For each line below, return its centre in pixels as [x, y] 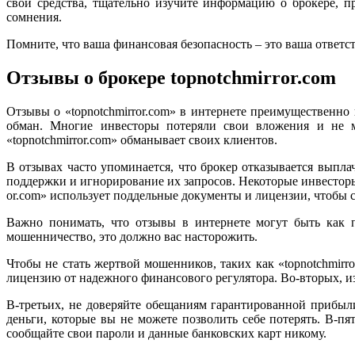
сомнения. [34, 17]
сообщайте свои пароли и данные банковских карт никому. [166, 334]
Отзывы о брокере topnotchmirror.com [171, 78]
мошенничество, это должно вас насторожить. [132, 237]
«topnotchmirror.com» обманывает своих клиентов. [142, 140]
